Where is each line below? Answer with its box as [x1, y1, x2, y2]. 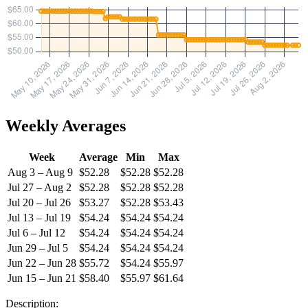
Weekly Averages [5, 117, 126, 135]
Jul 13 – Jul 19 [8, 211, 71, 223]
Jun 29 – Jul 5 [8, 241, 68, 254]
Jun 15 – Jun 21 [8, 272, 76, 284]
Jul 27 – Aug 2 [8, 181, 71, 193]
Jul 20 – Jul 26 [8, 196, 71, 208]
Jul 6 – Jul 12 [8, 226, 65, 239]
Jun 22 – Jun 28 [8, 256, 76, 269]
